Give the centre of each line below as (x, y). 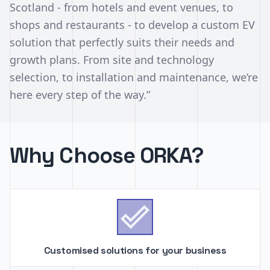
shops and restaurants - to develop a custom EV (132, 25)
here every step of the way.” (80, 95)
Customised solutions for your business (135, 250)
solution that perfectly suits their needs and (122, 42)
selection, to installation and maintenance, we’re (134, 77)
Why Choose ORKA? (107, 155)
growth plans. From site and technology (112, 60)
